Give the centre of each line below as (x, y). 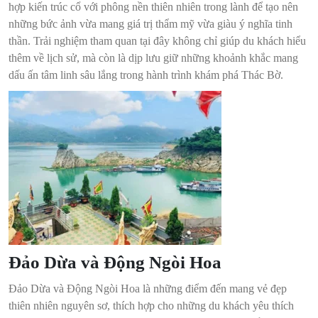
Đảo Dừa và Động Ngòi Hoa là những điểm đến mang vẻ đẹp (148, 289)
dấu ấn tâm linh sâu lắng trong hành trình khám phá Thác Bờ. (146, 75)
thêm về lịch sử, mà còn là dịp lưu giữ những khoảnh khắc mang (153, 58)
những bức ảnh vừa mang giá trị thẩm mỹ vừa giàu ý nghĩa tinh (150, 24)
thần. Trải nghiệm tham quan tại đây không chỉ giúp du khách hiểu (157, 41)
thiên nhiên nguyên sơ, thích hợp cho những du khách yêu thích (151, 306)
